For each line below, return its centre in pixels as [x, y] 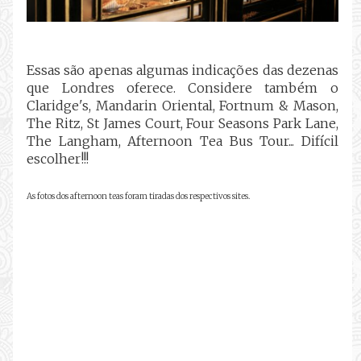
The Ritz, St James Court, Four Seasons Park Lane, [183, 124]
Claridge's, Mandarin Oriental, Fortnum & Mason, [183, 106]
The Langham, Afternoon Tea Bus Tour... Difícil [183, 141]
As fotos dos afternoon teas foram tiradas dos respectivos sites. [139, 197]
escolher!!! [58, 159]
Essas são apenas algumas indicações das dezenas [183, 71]
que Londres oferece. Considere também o [183, 88]
